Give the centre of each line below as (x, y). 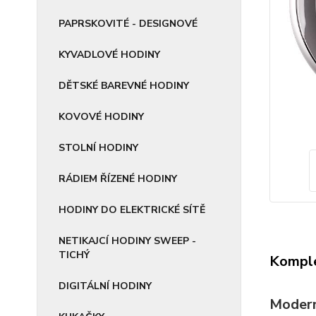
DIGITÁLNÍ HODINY (105, 286)
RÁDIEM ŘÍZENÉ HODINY (118, 179)
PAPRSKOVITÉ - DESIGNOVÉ (128, 24)
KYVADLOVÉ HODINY (109, 55)
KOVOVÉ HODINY (101, 117)
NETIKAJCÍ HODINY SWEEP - (127, 241)
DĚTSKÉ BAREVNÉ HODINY (124, 86)
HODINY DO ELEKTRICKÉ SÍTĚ (132, 210)
